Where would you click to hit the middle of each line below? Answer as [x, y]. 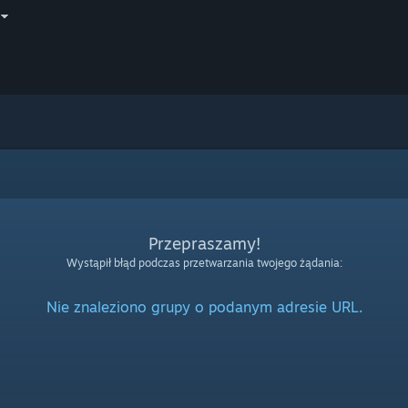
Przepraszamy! [204, 243]
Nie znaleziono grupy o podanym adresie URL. [204, 307]
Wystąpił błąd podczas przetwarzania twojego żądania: [204, 263]
